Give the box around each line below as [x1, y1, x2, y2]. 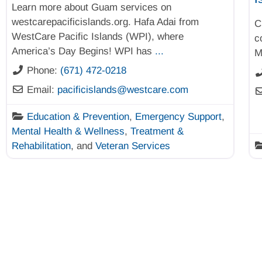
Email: [27, 84, 58, 95]
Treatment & [130, 125, 184, 137]
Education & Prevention [27, 111, 130, 122]
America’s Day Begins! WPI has [12, 45, 155, 57]
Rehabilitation [12, 140, 71, 151]
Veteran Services [95, 140, 170, 151]
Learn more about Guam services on [12, 1, 171, 13]
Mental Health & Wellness [12, 125, 125, 137]
